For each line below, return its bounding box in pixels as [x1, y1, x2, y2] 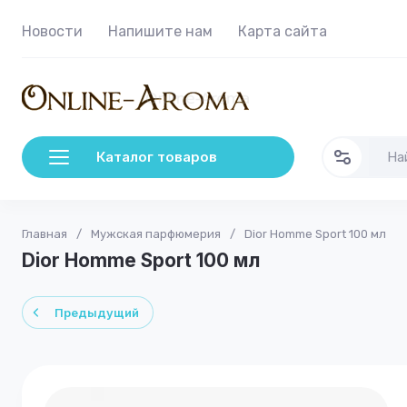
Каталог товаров [96, 148, 217, 165]
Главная [22, 227, 67, 241]
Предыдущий [55, 305, 139, 320]
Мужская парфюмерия [91, 227, 221, 241]
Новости [22, 23, 83, 40]
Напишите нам [108, 23, 213, 40]
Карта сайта [238, 23, 327, 40]
